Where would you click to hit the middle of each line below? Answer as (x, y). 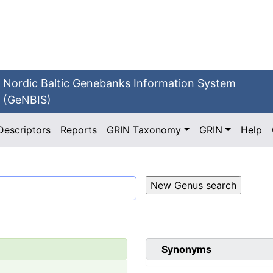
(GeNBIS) (27, 100)
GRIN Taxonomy (144, 130)
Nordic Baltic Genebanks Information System (120, 83)
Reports (79, 130)
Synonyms (186, 250)
